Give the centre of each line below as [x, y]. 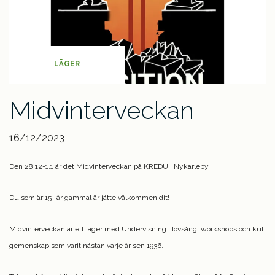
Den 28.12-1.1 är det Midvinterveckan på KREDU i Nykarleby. [110, 166]
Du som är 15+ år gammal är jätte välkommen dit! [89, 197]
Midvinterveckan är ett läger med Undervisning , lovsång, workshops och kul [136, 229]
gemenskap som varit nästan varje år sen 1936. [86, 245]
